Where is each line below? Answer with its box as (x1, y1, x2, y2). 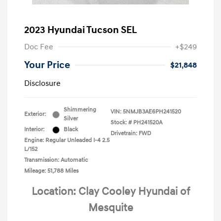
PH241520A (133, 119, 162, 127)
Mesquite (88, 201, 133, 215)
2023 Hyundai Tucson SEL (24, 24, 137, 37)
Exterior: (24, 110, 46, 118)
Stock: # (110, 119, 132, 127)
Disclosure (24, 78, 61, 89)
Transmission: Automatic (24, 156, 88, 164)
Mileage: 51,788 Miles (24, 167, 78, 175)
